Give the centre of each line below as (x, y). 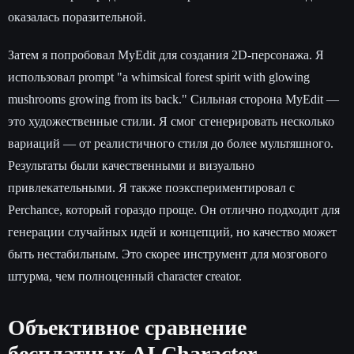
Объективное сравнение (127, 328)
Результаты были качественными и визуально (131, 166)
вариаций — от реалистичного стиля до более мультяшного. (171, 144)
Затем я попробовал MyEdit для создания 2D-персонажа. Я (166, 55)
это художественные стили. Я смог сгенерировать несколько (171, 122)
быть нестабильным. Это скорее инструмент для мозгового (168, 254)
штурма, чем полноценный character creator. (125, 277)
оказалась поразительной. (77, 17)
